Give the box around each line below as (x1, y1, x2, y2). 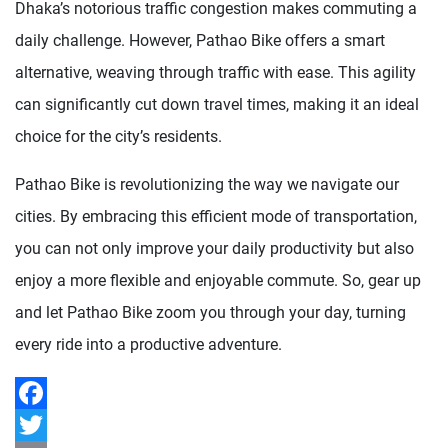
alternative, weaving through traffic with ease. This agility (15, 62, 416, 82)
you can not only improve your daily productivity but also (15, 238, 414, 258)
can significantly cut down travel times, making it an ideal (15, 94, 419, 114)
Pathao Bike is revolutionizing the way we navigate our (15, 174, 399, 194)
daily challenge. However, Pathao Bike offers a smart (15, 30, 385, 50)
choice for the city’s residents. (15, 126, 222, 146)
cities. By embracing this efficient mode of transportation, (15, 206, 417, 226)
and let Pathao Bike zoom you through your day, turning (15, 302, 406, 322)
